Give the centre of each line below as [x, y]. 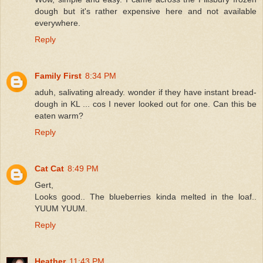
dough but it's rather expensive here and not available [146, 11]
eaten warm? [59, 115]
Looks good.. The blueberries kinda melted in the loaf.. [146, 196]
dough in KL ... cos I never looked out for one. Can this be [146, 104]
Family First [58, 75]
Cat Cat [49, 168]
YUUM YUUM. [61, 208]
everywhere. [58, 23]
